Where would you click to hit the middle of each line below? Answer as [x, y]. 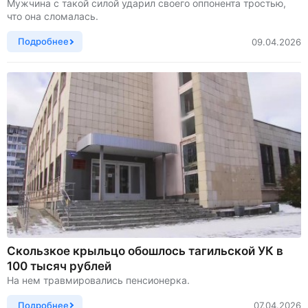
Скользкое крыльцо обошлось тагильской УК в [145, 251]
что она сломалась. [53, 16]
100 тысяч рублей [59, 266]
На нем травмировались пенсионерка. [98, 280]
